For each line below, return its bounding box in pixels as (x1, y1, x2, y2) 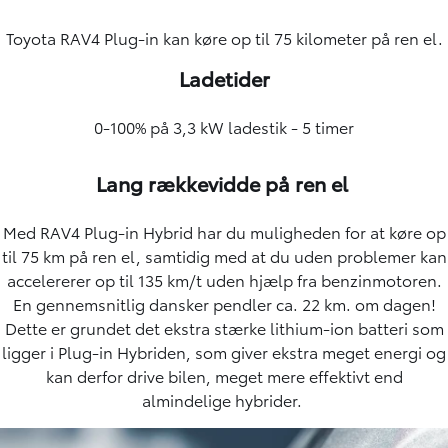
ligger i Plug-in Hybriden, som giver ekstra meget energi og (2, 339, 446, 363)
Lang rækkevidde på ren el (95, 168, 353, 197)
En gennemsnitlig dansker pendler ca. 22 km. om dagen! (12, 291, 436, 315)
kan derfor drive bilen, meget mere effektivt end (45, 363, 403, 387)
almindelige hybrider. (142, 387, 306, 411)
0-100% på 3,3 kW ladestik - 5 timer (94, 114, 354, 138)
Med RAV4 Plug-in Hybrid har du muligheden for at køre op (2, 219, 446, 243)
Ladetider (178, 63, 270, 92)
